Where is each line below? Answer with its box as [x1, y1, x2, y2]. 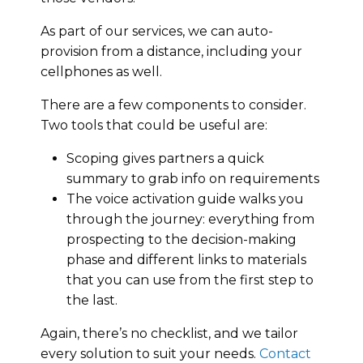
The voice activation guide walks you [66, 190, 304, 207]
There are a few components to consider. [41, 96, 306, 113]
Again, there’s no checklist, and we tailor [41, 325, 298, 341]
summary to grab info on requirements [66, 170, 319, 186]
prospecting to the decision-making [66, 231, 297, 247]
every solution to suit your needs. [41, 345, 259, 361]
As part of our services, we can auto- [41, 23, 273, 39]
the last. [66, 292, 117, 308]
